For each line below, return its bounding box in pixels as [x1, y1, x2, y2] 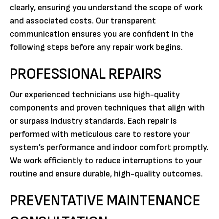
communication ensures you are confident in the [10, 29, 194, 40]
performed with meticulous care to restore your [10, 129, 190, 140]
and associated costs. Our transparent [10, 16, 156, 26]
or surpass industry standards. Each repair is [10, 116, 177, 127]
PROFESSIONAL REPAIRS [10, 65, 162, 84]
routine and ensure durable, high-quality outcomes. [10, 169, 203, 179]
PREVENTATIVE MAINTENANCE [10, 191, 200, 211]
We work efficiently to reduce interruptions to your [10, 155, 202, 166]
